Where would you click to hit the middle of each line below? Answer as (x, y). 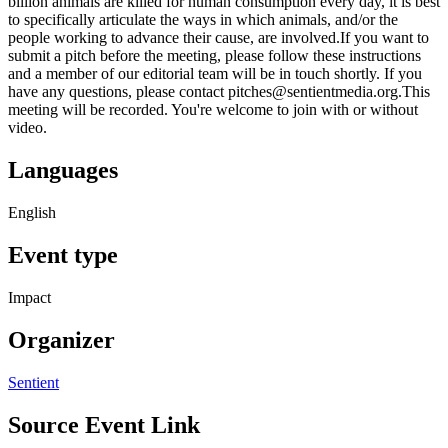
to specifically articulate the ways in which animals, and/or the (203, 20)
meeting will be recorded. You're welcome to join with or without (213, 110)
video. (27, 128)
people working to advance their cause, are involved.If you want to (218, 38)
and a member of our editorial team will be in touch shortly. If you (215, 74)
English (32, 213)
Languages (63, 170)
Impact (29, 297)
